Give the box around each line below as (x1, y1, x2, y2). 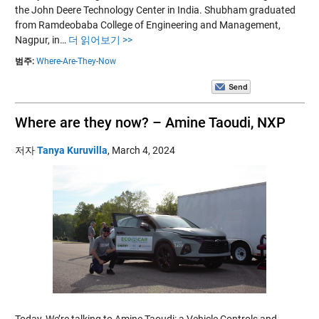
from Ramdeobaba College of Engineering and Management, (14, 19, 281, 31)
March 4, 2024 (111, 144, 175, 156)
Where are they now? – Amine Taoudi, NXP (14, 113, 286, 131)
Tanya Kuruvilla (36, 144, 108, 156)
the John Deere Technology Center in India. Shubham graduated (14, 4, 296, 16)
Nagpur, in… (14, 33, 68, 46)
